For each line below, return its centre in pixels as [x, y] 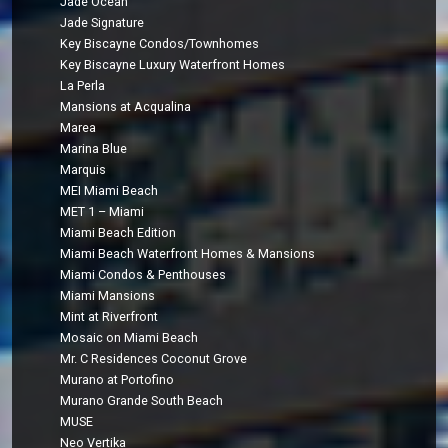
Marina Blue [94, 149]
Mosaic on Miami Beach [129, 338]
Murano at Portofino [117, 380]
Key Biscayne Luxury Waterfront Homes [173, 65]
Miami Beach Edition [118, 233]
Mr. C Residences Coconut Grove [154, 359]
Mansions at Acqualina [126, 107]
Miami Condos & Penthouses [143, 275]
